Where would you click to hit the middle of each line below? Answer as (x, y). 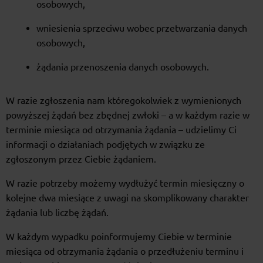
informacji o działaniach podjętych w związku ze (105, 145)
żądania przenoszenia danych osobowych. (123, 67)
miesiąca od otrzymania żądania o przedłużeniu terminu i (125, 252)
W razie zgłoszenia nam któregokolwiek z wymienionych (124, 101)
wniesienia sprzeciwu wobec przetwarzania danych (142, 28)
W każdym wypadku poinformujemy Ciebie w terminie (119, 237)
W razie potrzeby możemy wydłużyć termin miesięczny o (125, 183)
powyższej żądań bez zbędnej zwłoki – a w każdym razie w (128, 115)
